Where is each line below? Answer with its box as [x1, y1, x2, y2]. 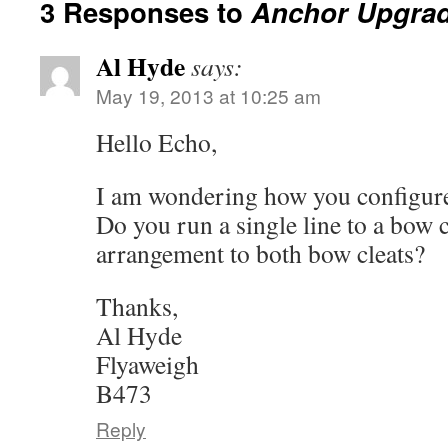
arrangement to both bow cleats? [96, 236, 425, 270]
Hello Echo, [96, 125, 217, 159]
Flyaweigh [96, 347, 199, 381]
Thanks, [96, 289, 178, 323]
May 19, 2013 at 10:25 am [96, 82, 321, 109]
